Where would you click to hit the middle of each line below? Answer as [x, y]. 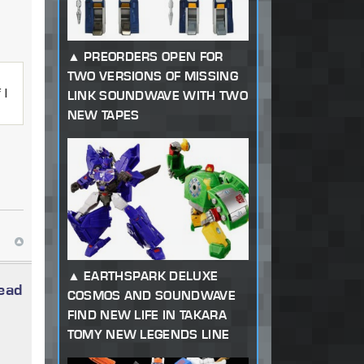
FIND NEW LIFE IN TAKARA [147, 315]
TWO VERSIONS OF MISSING [152, 76]
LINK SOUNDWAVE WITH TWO [157, 96]
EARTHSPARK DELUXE [151, 276]
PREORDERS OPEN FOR [153, 57]
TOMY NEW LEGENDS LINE [148, 335]
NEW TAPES [103, 115]
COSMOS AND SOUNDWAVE [151, 296]
